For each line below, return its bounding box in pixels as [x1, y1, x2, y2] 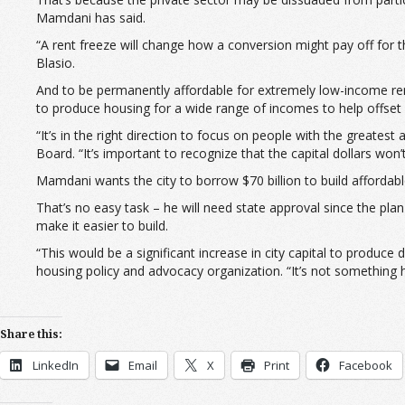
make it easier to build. [36, 217, 168, 235]
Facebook [339, 357, 392, 374]
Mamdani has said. [36, 9, 146, 27]
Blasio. [36, 54, 75, 72]
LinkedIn [33, 357, 79, 374]
